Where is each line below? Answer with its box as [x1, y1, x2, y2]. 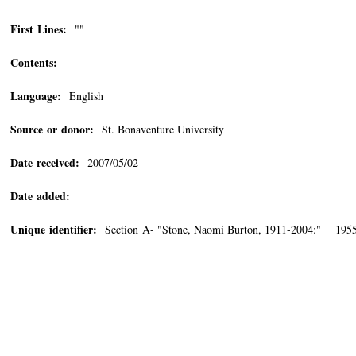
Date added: [10, 188, 70, 204]
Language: [10, 87, 61, 104]
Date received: [10, 154, 79, 171]
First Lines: [10, 21, 67, 37]
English [61, 88, 103, 103]
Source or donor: [10, 121, 94, 137]
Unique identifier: [10, 221, 97, 238]
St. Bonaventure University [94, 122, 224, 137]
